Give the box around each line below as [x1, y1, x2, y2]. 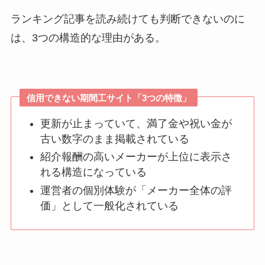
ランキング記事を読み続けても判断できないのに [10, 12, 245, 25]
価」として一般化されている [40, 199, 179, 212]
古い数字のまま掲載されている [40, 132, 190, 145]
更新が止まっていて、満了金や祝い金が [40, 117, 232, 130]
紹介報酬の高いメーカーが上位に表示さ [40, 151, 232, 163]
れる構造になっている [40, 166, 147, 179]
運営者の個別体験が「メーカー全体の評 [40, 184, 232, 196]
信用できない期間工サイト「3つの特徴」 [26, 92, 191, 103]
